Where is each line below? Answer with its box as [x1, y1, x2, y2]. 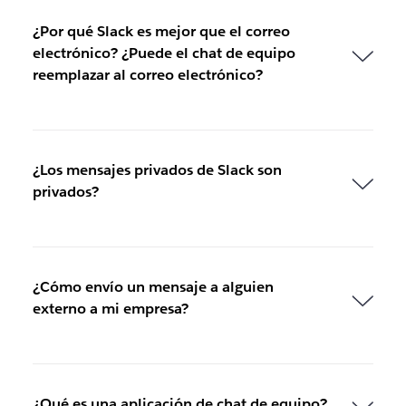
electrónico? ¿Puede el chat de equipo [32, 43, 295, 63]
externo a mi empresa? [32, 298, 188, 318]
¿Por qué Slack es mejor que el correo [32, 21, 290, 41]
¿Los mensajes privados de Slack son [32, 159, 282, 179]
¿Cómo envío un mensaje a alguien [32, 276, 274, 296]
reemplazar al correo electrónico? [32, 64, 263, 84]
